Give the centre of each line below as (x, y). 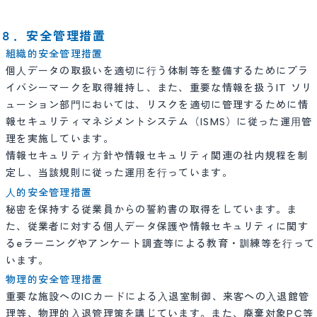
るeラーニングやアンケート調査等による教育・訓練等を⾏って (161, 243)
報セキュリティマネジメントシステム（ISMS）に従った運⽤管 (159, 122)
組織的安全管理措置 (54, 54)
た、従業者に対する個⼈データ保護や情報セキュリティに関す (157, 226)
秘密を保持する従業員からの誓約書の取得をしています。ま (152, 209)
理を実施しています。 (60, 139)
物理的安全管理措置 (54, 280)
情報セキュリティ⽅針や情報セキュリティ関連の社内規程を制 (157, 156)
